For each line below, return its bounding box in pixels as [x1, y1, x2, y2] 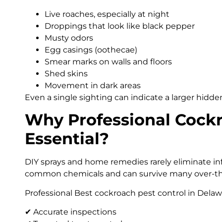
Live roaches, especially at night [45, 9, 169, 19]
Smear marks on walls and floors [45, 56, 172, 66]
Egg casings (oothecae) [45, 45, 137, 55]
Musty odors [45, 33, 93, 43]
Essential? [25, 129, 109, 149]
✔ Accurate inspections [25, 207, 116, 217]
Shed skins [45, 68, 88, 78]
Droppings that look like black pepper [45, 21, 195, 31]
